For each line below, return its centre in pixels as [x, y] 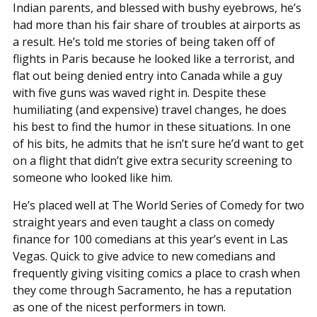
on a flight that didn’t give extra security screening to [152, 160]
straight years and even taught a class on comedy [143, 222]
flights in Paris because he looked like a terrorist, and [153, 58]
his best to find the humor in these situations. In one [151, 126]
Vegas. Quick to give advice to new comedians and [144, 256]
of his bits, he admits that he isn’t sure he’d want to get [158, 143]
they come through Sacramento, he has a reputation [152, 290]
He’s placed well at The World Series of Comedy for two [158, 205]
